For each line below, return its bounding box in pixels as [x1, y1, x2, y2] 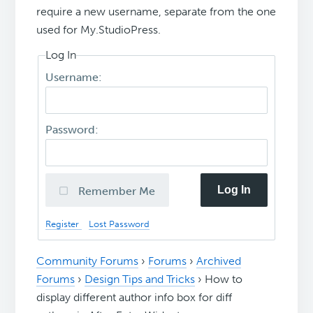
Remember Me [78, 184, 156, 198]
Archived [196, 254, 242, 268]
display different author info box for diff [36, 291, 233, 305]
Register [45, 218, 82, 229]
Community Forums [36, 254, 139, 268]
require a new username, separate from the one [36, 5, 277, 19]
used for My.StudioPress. [36, 23, 161, 37]
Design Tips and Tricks [85, 272, 196, 286]
